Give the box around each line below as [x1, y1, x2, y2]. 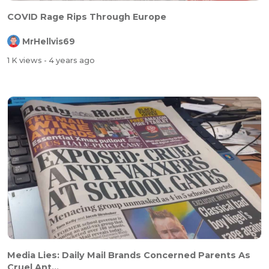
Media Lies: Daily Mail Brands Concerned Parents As [7, 249, 250, 261]
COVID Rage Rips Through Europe [7, 11, 166, 22]
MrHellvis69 [22, 36, 75, 46]
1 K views [7, 56, 44, 65]
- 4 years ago [44, 56, 95, 65]
